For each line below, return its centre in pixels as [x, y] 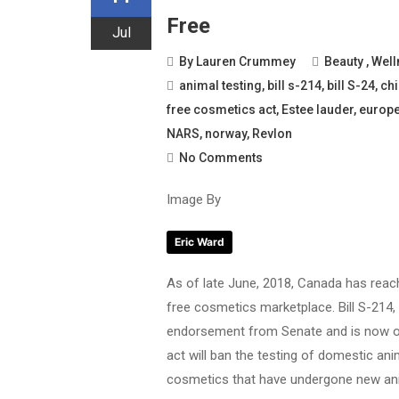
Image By [194, 199]
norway [226, 134]
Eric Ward [199, 242]
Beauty [344, 61]
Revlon [272, 134]
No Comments [221, 158]
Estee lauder [318, 110]
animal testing [220, 85]
